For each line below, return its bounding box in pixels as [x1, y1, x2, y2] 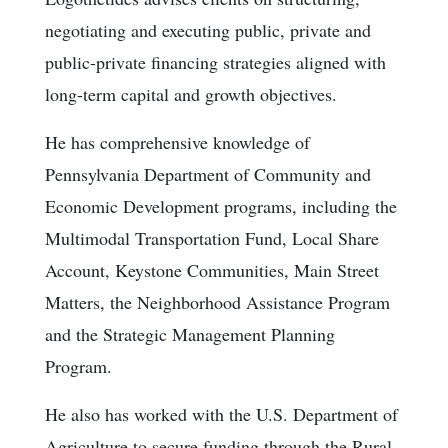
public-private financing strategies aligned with [45, 49, 386, 74]
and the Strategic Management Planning [45, 321, 335, 346]
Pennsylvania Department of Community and [45, 161, 371, 186]
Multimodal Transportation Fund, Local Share [45, 225, 379, 250]
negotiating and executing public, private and [45, 17, 371, 42]
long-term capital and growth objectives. [45, 81, 337, 106]
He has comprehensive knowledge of [45, 129, 310, 154]
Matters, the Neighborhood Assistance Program [45, 289, 390, 314]
